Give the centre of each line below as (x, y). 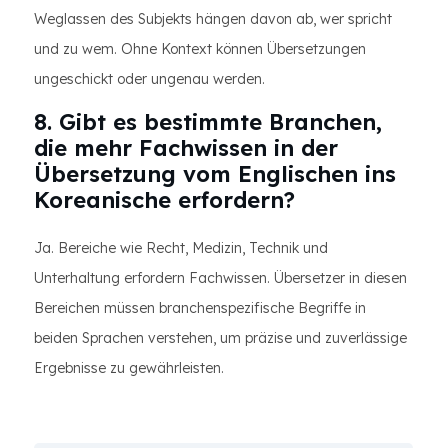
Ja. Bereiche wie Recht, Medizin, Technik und (181, 248)
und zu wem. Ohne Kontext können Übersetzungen (200, 49)
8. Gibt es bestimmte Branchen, (208, 122)
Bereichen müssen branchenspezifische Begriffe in (200, 308)
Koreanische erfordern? (164, 200)
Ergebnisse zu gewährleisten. (129, 368)
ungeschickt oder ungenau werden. (149, 79)
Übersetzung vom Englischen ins (215, 174)
